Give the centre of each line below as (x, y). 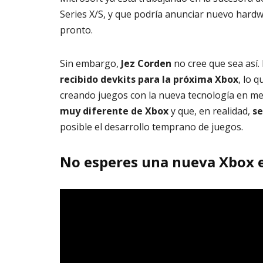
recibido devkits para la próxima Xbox (149, 80)
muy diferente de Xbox (114, 111)
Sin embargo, (90, 64)
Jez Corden (146, 64)
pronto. (76, 30)
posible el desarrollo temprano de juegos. (151, 127)
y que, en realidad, (210, 111)
